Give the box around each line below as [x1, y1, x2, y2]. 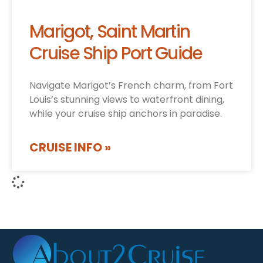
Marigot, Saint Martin [29, 19, 190, 45]
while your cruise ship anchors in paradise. [29, 107, 222, 121]
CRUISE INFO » [29, 139, 111, 156]
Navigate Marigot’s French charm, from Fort [29, 79, 233, 93]
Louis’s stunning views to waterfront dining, [29, 93, 224, 107]
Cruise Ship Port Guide [29, 41, 203, 66]
